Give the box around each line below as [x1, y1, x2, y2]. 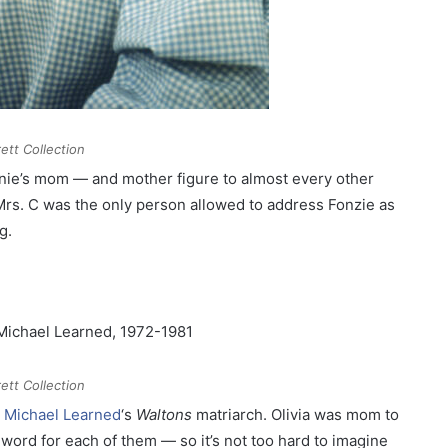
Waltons [136, 405, 192, 425]
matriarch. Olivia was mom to [192, 405, 399, 425]
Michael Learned [4, 405, 121, 425]
